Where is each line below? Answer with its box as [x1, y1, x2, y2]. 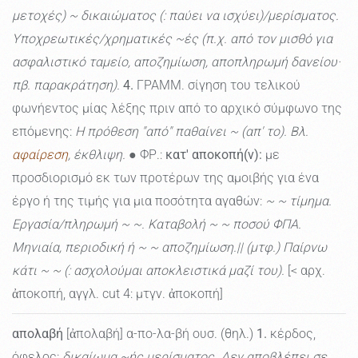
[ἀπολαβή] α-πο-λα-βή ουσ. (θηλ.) [63, 326, 257, 342]
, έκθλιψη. [68, 147, 125, 163]
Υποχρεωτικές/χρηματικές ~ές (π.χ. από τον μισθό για [12, 31, 332, 47]
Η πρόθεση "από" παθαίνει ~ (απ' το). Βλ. [75, 124, 308, 140]
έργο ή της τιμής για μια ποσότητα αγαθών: [12, 193, 265, 209]
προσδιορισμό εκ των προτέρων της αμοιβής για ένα [12, 170, 319, 186]
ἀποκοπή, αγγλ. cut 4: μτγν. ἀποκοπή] [12, 286, 223, 302]
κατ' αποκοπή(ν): [165, 147, 262, 163]
